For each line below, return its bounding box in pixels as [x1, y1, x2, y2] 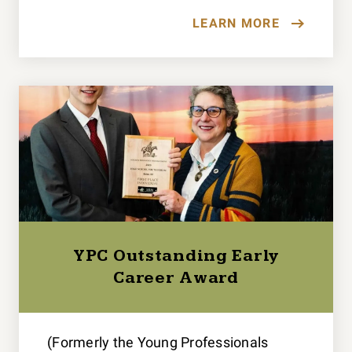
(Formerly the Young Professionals [47, 333, 269, 350]
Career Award [113, 267, 239, 288]
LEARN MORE [192, 15, 280, 31]
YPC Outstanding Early [73, 245, 279, 266]
